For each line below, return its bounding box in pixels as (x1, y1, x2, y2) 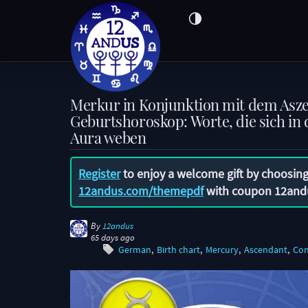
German (118, 244, 151, 256)
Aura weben (70, 127, 146, 148)
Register (78, 166, 120, 181)
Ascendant (244, 244, 287, 256)
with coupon (203, 183, 274, 199)
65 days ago (91, 232, 135, 243)
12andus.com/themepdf (78, 183, 203, 199)
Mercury (206, 244, 239, 256)
